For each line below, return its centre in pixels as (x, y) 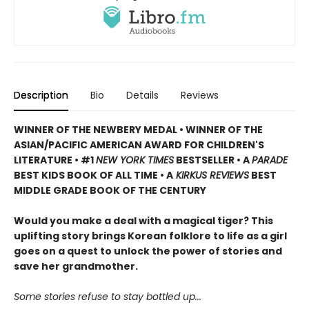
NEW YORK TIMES (135, 160)
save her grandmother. (76, 267)
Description (41, 96)
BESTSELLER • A (213, 160)
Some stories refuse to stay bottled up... (108, 297)
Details (142, 96)
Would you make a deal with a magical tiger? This (143, 221)
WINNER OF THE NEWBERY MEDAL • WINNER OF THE (138, 130)
